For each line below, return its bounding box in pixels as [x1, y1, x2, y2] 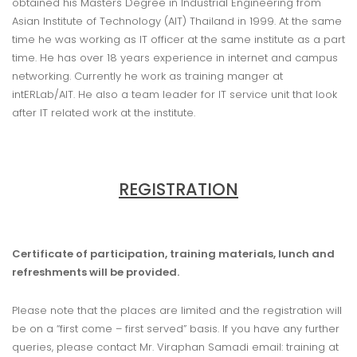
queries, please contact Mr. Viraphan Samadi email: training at [12, 339, 339, 355]
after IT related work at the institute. [12, 105, 195, 121]
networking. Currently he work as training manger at [12, 69, 283, 84]
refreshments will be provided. [12, 265, 179, 280]
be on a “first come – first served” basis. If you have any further [12, 321, 339, 337]
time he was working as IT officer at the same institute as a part [12, 32, 345, 48]
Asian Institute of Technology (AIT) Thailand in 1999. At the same [12, 14, 342, 29]
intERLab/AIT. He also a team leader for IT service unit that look [12, 87, 337, 103]
